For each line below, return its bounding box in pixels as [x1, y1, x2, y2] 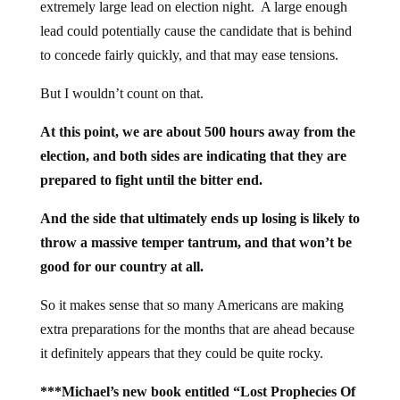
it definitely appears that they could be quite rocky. [39, 346, 323, 362]
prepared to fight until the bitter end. [39, 172, 262, 188]
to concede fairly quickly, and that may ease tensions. [39, 47, 338, 63]
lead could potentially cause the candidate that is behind [39, 23, 352, 39]
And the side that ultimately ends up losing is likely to [39, 211, 360, 227]
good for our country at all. [39, 259, 204, 275]
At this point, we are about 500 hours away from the [39, 124, 355, 140]
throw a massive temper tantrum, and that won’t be [39, 235, 352, 251]
